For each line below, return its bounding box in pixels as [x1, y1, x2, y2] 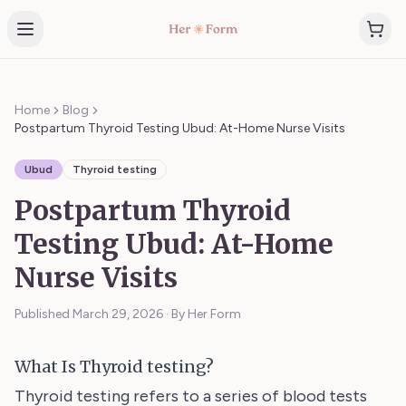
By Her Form [171, 306, 241, 322]
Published [14, 306, 72, 322]
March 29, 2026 [72, 306, 163, 322]
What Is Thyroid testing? [14, 356, 214, 377]
